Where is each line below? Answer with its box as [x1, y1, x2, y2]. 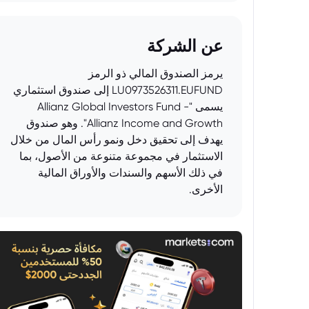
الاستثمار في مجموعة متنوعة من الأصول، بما [19, 150, 223, 163]
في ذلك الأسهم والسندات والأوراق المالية [38, 166, 223, 179]
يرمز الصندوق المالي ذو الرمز [88, 67, 223, 80]
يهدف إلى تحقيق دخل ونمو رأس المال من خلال [10, 133, 223, 146]
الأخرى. [189, 183, 223, 196]
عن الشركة [147, 36, 223, 56]
